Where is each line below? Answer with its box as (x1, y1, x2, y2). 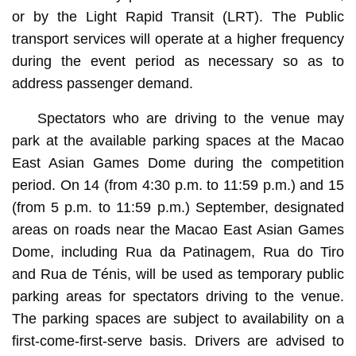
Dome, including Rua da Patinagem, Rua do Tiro (11, 243, 345, 260)
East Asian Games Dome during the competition (11, 154, 345, 171)
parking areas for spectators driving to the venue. (11, 288, 345, 304)
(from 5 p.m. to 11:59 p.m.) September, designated (11, 199, 345, 215)
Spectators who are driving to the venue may (37, 110, 345, 126)
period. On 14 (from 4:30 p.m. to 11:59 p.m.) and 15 (11, 176, 345, 193)
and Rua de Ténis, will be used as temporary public (11, 265, 345, 282)
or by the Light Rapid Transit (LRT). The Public (11, 8, 345, 25)
